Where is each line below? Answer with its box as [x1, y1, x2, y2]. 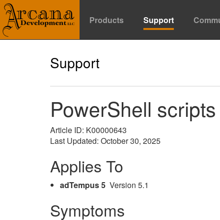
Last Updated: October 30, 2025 [50, 135, 161, 146]
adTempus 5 [60, 179, 106, 191]
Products [89, 14, 124, 26]
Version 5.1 [106, 179, 149, 191]
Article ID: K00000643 [50, 124, 127, 136]
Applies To [50, 154, 123, 177]
